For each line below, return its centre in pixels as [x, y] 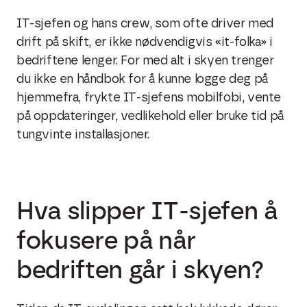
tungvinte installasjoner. [83, 135]
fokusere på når [106, 240]
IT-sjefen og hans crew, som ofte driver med [145, 24]
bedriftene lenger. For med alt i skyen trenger [145, 61]
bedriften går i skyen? [140, 270]
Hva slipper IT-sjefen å [147, 211]
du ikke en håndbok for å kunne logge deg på [142, 79]
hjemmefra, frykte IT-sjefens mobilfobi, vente [149, 98]
